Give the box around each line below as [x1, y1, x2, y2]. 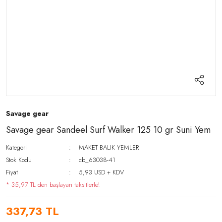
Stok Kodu [6, 155, 32, 165]
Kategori [6, 143, 27, 152]
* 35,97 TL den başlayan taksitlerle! [6, 180, 100, 189]
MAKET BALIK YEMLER [79, 143, 139, 152]
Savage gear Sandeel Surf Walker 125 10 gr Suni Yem [6, 123, 211, 136]
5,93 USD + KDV [79, 167, 124, 177]
